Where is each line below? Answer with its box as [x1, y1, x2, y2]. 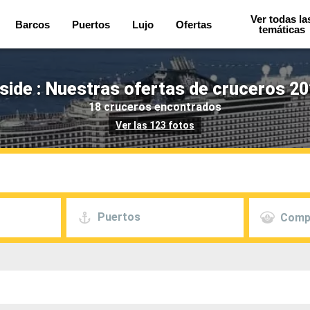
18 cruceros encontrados [89, 100, 221, 113]
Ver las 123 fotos [116, 120, 194, 131]
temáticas [258, 24, 305, 35]
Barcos [15, 18, 50, 30]
